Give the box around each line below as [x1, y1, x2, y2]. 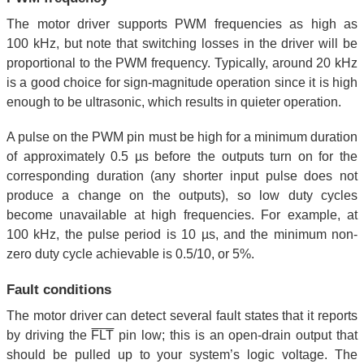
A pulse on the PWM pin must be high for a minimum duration [6, 130, 357, 145]
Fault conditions [6, 281, 111, 298]
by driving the [6, 328, 92, 343]
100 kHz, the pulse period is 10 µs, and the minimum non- [6, 227, 357, 242]
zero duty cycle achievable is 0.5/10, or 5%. [6, 247, 254, 262]
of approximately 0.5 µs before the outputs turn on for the [6, 149, 357, 164]
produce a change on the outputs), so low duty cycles [6, 188, 357, 203]
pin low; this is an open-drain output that [114, 328, 358, 343]
